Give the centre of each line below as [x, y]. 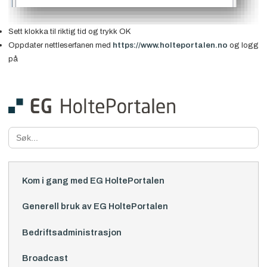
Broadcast [45, 258]
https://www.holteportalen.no [170, 45]
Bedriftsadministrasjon [72, 232]
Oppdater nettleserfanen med [60, 45]
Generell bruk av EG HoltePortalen [95, 207]
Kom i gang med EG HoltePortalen [93, 180]
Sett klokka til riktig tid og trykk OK [69, 31]
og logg [243, 45]
